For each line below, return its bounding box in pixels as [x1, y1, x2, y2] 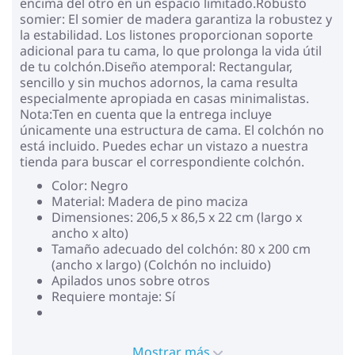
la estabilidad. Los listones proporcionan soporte [20, 25, 313, 44]
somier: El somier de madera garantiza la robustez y [20, 10, 332, 28]
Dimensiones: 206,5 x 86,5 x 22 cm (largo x [52, 208, 302, 226]
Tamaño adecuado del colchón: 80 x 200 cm [52, 239, 311, 258]
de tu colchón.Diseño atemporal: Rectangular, [20, 57, 292, 75]
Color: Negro [52, 176, 128, 194]
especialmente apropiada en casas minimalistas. [20, 89, 309, 107]
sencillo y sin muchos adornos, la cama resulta [20, 73, 298, 91]
